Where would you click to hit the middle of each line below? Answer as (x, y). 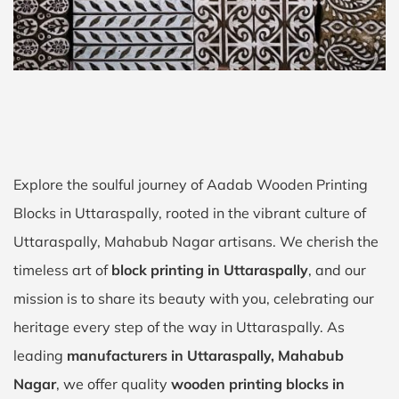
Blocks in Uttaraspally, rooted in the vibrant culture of (190, 213)
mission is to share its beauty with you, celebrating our (194, 298)
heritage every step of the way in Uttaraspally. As (179, 327)
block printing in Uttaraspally (210, 270)
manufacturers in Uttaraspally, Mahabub (205, 355)
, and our (337, 270)
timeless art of (62, 270)
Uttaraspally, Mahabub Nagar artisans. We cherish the (196, 241)
